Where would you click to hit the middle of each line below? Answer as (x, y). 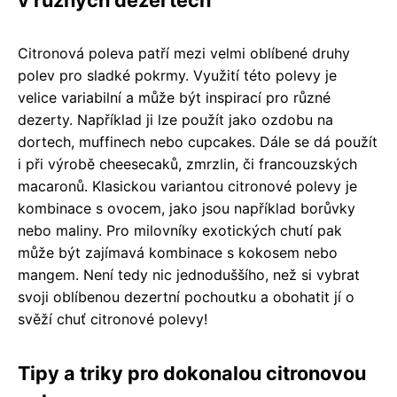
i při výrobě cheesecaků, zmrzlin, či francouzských (187, 163)
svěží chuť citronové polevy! (113, 319)
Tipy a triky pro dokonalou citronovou (192, 373)
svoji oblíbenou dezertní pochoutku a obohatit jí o (186, 296)
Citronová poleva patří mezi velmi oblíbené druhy (184, 53)
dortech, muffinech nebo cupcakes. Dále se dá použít (198, 141)
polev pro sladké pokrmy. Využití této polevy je (177, 75)
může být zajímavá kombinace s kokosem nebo (178, 252)
